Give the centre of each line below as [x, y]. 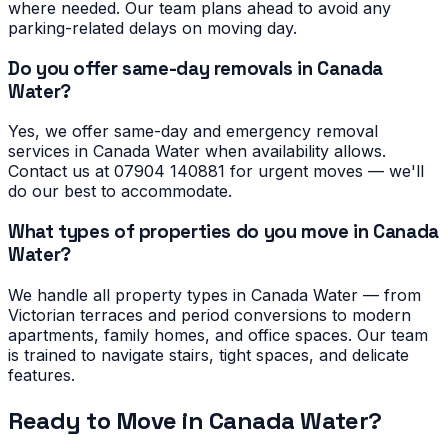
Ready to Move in [108, 420]
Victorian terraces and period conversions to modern [209, 314]
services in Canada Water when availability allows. [197, 151]
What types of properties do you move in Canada [223, 232]
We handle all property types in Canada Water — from [214, 294]
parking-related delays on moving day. [152, 27]
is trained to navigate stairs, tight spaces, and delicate [208, 354]
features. [41, 374]
